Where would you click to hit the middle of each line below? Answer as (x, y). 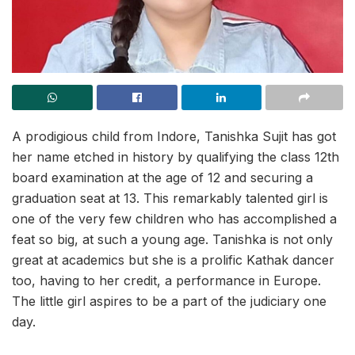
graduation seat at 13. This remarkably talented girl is (170, 198)
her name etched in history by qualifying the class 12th (176, 157)
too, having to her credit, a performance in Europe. (166, 281)
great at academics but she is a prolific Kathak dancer (173, 260)
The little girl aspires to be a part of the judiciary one (169, 302)
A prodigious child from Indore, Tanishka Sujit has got (174, 137)
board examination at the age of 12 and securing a (162, 178)
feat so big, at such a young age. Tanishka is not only (172, 240)
